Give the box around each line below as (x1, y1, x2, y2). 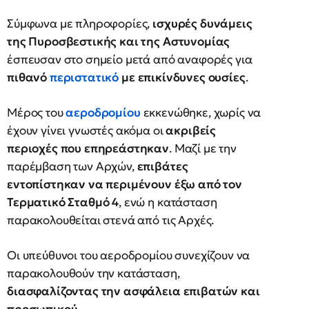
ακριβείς (166, 123, 217, 138)
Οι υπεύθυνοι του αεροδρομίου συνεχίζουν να (7, 248, 250, 263)
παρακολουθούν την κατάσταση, (7, 266, 180, 281)
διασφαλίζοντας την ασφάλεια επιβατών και (7, 283, 260, 299)
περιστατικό (49, 70, 121, 85)
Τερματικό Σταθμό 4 (7, 195, 119, 210)
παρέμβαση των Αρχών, (7, 159, 137, 174)
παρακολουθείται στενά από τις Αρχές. (7, 212, 215, 228)
